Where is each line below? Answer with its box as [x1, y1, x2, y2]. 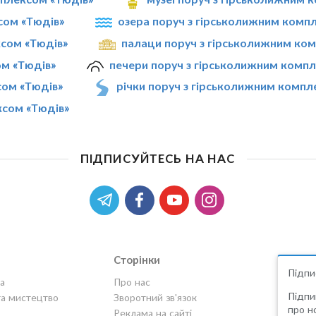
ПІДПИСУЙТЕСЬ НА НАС [80, 150, 235, 166]
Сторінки [113, 253, 160, 266]
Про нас [113, 275, 150, 288]
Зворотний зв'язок [113, 291, 197, 303]
